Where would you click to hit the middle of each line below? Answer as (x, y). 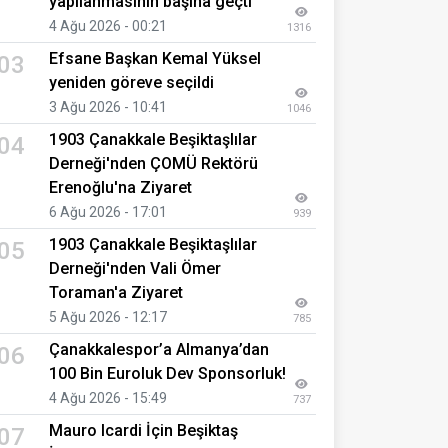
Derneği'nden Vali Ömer (135, 268)
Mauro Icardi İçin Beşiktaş (143, 430)
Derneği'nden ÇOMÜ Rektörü (153, 163)
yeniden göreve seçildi (131, 82)
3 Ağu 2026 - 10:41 (108, 106)
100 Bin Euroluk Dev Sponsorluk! (167, 373)
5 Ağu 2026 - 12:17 (108, 316)
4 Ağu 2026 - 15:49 (108, 397)
